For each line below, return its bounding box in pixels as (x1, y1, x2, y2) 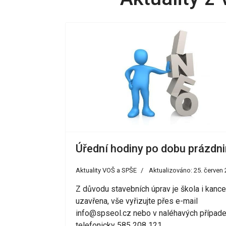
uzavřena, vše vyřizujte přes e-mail (76, 196, 198, 206)
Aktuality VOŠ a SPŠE (76, 166, 137, 175)
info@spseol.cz (76, 208, 131, 218)
